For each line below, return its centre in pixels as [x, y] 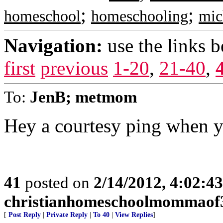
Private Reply [67, 215]
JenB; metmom [83, 97]
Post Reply [25, 215]
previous [74, 68]
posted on [57, 182]
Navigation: [53, 46]
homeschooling [140, 16]
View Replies [134, 215]
